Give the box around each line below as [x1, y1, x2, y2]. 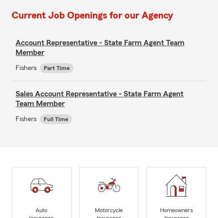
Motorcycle [95, 207, 123, 214]
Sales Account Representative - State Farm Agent [16, 90, 183, 98]
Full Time [44, 116, 68, 122]
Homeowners [160, 207, 193, 214]
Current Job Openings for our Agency [12, 10, 173, 20]
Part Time [44, 65, 70, 71]
